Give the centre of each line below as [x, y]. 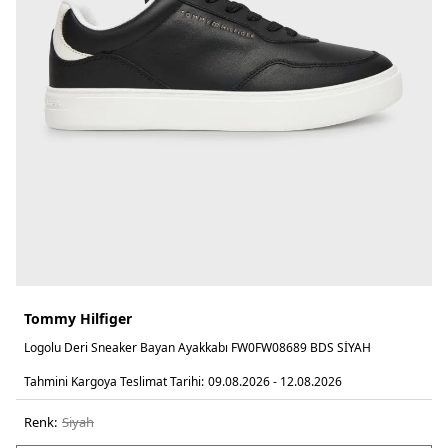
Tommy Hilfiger [78, 318]
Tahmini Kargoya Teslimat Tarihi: [114, 381]
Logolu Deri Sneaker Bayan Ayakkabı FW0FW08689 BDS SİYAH [197, 347]
